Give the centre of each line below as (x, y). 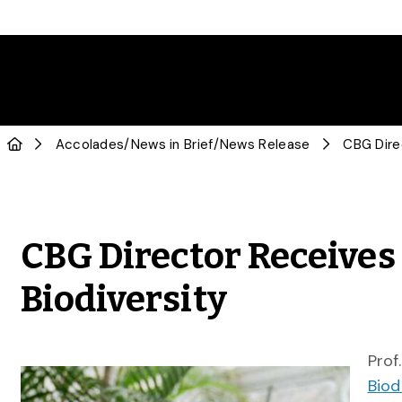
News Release (265, 144)
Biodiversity (123, 300)
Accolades (90, 144)
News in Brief (172, 144)
